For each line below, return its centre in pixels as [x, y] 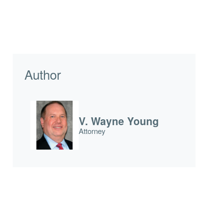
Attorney [92, 131]
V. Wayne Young [119, 120]
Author [43, 74]
